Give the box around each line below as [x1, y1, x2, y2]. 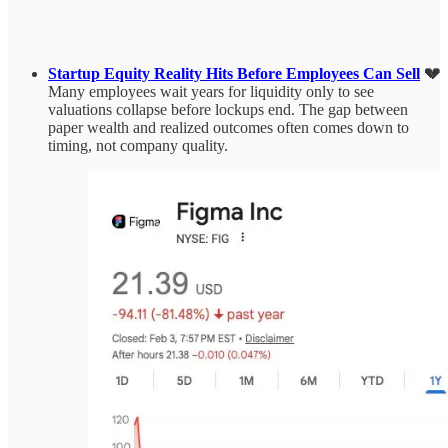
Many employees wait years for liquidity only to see [48, 83, 374, 101]
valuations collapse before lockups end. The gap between [48, 101, 408, 119]
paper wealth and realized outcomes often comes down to [48, 119, 409, 137]
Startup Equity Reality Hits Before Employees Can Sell [48, 65, 420, 83]
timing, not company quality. [48, 137, 228, 155]
